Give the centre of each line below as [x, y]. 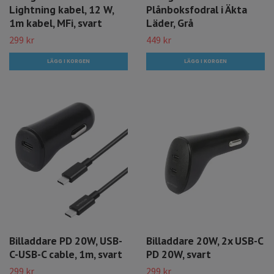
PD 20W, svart [179, 254]
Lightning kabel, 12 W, [61, 9]
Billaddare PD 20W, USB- [66, 241]
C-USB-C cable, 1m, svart [66, 254]
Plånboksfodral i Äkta [197, 9]
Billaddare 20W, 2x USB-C [205, 241]
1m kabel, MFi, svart [56, 23]
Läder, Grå [170, 23]
